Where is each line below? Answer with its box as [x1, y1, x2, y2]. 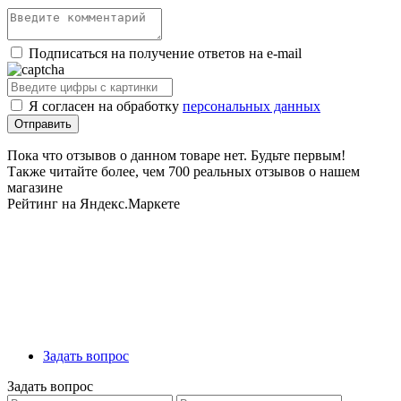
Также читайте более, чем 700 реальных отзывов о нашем [7, 163, 360, 179]
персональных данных [183, 98, 320, 114]
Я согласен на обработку [29, 98, 183, 114]
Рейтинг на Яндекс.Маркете [7, 195, 180, 211]
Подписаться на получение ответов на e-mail [29, 45, 302, 61]
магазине [7, 179, 63, 195]
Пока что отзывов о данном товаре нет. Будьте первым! [7, 147, 346, 163]
